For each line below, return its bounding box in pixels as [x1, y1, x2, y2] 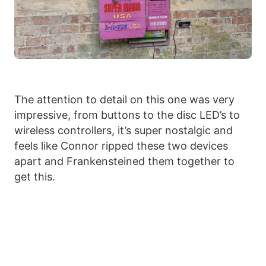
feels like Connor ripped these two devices [14, 139, 228, 152]
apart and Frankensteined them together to [14, 154, 235, 167]
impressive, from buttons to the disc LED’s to [14, 108, 240, 121]
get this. [14, 170, 55, 183]
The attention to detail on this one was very [14, 93, 235, 106]
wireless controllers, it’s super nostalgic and [14, 123, 233, 137]
